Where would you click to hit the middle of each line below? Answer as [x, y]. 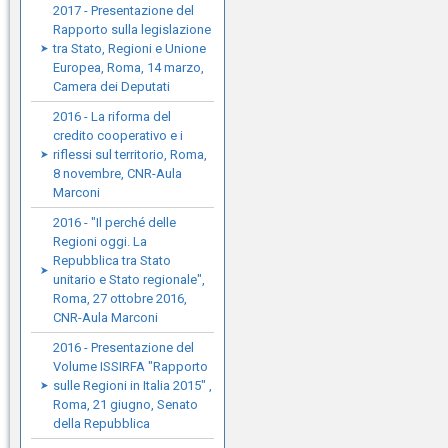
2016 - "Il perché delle [114, 222]
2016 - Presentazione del [123, 347]
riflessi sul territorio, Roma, [130, 154]
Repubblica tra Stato [112, 260]
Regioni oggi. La [100, 241]
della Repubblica [101, 423]
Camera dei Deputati [111, 86]
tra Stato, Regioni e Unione [129, 48]
